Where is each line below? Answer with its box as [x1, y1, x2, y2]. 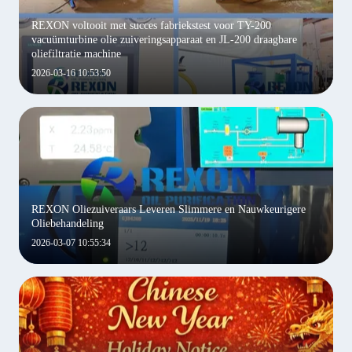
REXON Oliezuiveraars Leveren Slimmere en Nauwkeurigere [31, 203, 306, 215]
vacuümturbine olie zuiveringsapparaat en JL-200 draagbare [31, 34, 297, 46]
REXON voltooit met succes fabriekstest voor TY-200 [31, 20, 271, 31]
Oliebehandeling [31, 218, 104, 229]
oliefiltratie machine [31, 48, 121, 60]
